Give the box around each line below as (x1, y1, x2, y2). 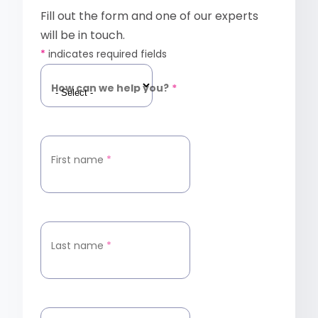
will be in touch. (40, 27, 126, 44)
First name (51, 153, 104, 168)
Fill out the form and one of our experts (40, 8, 259, 25)
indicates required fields (45, 47, 168, 62)
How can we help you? (51, 81, 170, 96)
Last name (51, 238, 104, 253)
